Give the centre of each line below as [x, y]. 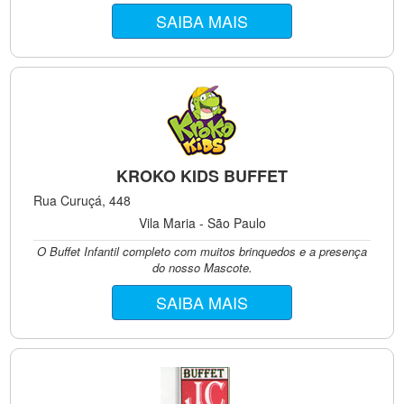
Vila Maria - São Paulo [202, 223]
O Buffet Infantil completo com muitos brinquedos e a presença [202, 251]
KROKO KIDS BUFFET [202, 176]
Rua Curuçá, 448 [83, 200]
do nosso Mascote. [202, 267]
